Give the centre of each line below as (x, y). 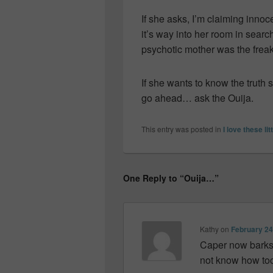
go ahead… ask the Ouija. (197, 97)
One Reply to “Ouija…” (171, 178)
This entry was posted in (182, 129)
